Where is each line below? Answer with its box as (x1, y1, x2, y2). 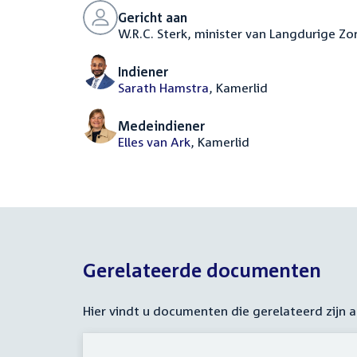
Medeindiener (118, 118, 205, 134)
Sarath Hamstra (118, 80, 209, 96)
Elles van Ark (118, 134, 190, 150)
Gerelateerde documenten (83, 259, 321, 281)
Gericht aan (118, 10, 187, 25)
